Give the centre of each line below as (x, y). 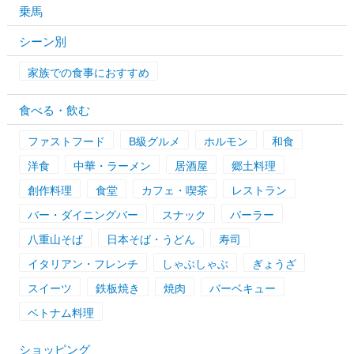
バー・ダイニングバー (83, 215)
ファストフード (66, 141)
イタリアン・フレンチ (83, 264)
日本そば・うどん (151, 239)
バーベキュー (242, 288)
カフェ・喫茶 (174, 190)
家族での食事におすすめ (88, 72)
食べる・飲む (54, 110)
